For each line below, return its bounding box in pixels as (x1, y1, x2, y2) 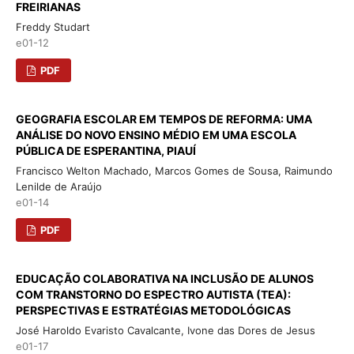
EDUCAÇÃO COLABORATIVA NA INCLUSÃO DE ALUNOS (15, 271, 314, 285)
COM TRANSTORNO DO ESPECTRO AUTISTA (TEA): (15, 287, 291, 301)
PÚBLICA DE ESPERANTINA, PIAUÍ (15, 143, 196, 157)
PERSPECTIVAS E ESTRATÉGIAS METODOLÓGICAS (15, 303, 291, 317)
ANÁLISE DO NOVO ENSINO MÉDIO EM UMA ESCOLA (15, 127, 296, 141)
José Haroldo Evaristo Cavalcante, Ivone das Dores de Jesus (15, 323, 315, 337)
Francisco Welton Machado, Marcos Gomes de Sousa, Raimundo (15, 164, 333, 177)
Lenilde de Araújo (15, 179, 102, 193)
